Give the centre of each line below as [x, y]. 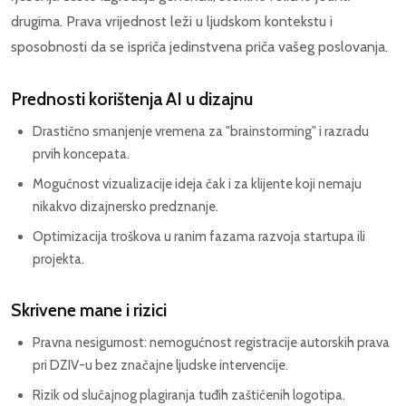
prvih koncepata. [81, 155]
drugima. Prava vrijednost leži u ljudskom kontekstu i [172, 22]
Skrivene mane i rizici [89, 310]
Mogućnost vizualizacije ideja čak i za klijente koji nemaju [197, 184]
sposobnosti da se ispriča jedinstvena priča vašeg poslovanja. [199, 47]
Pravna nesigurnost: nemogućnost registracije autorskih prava [211, 343]
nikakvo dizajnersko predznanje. [126, 207]
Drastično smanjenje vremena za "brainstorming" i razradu [201, 132]
